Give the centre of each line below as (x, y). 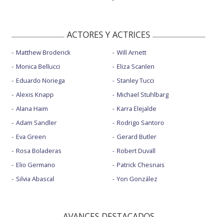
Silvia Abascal (35, 179)
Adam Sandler (36, 123)
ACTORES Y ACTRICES (108, 35)
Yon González (137, 179)
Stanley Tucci (135, 81)
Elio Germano (36, 165)
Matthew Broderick (43, 53)
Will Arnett (131, 53)
